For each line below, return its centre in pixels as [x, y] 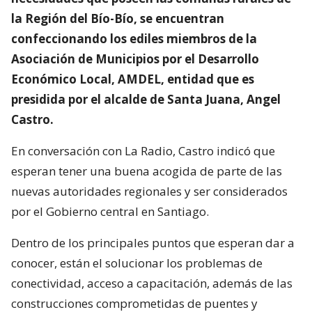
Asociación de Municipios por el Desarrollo [135, 58]
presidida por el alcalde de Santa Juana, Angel [146, 99]
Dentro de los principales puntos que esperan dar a [153, 242]
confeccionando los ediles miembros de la [134, 38]
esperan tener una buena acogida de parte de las [147, 171]
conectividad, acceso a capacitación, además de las [152, 283]
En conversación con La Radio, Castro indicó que [143, 150]
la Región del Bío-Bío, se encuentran [118, 18]
